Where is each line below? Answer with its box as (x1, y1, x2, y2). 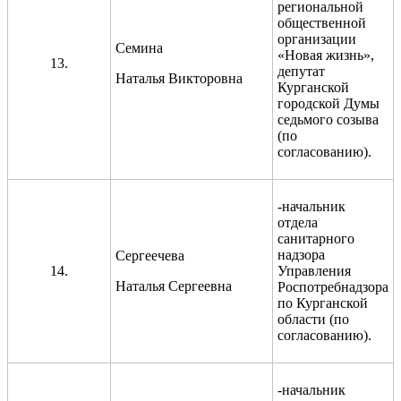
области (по (277, 311, 349, 327)
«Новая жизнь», (277, 47, 374, 63)
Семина (115, 39, 163, 55)
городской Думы (277, 95, 380, 111)
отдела (277, 214, 318, 230)
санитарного (277, 230, 354, 246)
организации (277, 30, 356, 47)
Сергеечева (115, 247, 184, 263)
